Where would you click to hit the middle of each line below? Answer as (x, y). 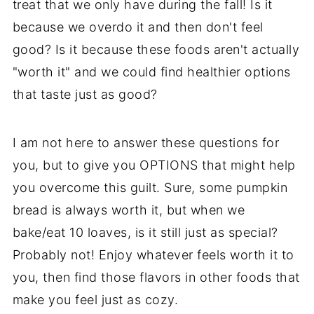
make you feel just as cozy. (95, 299)
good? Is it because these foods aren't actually (156, 49)
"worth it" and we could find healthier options (151, 71)
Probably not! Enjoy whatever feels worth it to (153, 254)
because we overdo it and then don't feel (138, 27)
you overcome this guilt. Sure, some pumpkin (150, 187)
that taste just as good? (85, 94)
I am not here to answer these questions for (146, 142)
